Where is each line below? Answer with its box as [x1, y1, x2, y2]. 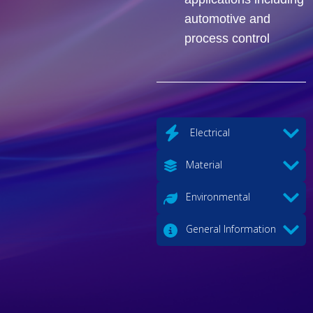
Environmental [183, 190, 250, 204]
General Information [183, 222, 276, 236]
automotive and [184, 11, 270, 26]
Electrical [187, 125, 230, 139]
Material [183, 158, 222, 172]
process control [184, 31, 270, 45]
